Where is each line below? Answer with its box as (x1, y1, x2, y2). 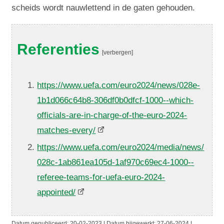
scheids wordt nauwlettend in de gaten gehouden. (11, 2, 195, 12)
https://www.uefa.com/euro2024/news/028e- (37, 80, 200, 90)
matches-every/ (37, 125, 96, 135)
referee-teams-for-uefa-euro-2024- (37, 172, 165, 182)
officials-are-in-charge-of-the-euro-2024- (37, 110, 187, 120)
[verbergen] (102, 48, 133, 56)
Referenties (17, 40, 100, 57)
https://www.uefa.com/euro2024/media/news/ (37, 142, 204, 152)
